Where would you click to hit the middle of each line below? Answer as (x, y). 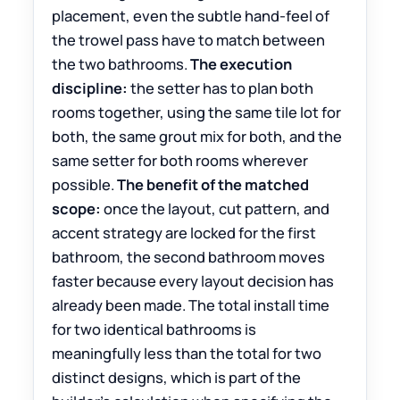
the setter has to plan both (221, 88)
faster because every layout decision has (193, 281)
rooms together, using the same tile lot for (197, 112)
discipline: (90, 88)
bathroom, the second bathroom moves (189, 257)
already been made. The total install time (191, 305)
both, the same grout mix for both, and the (197, 137)
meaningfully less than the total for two (187, 354)
